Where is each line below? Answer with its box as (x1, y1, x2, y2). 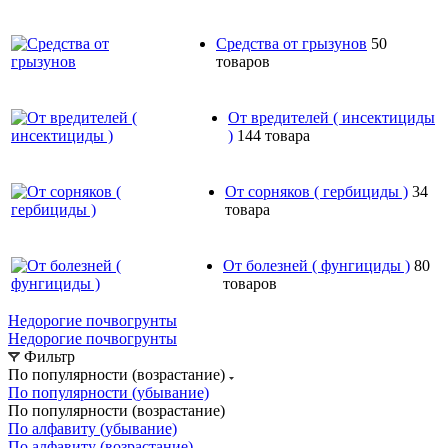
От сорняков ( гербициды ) (225, 182, 408, 200)
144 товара (237, 126, 310, 144)
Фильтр (24, 347, 75, 365)
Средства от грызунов (216, 34, 367, 52)
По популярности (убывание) (8, 383, 209, 401)
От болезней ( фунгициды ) (223, 256, 410, 274)
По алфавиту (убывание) (8, 419, 177, 437)
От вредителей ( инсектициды (228, 108, 435, 126)
